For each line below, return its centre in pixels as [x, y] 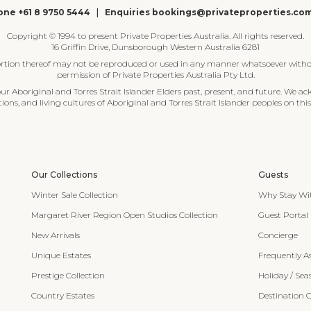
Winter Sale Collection [74, 195]
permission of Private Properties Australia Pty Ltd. [155, 75]
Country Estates [62, 295]
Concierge [278, 235]
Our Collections [64, 175]
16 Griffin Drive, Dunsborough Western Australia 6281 [155, 47]
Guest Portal [283, 215]
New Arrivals [55, 235]
